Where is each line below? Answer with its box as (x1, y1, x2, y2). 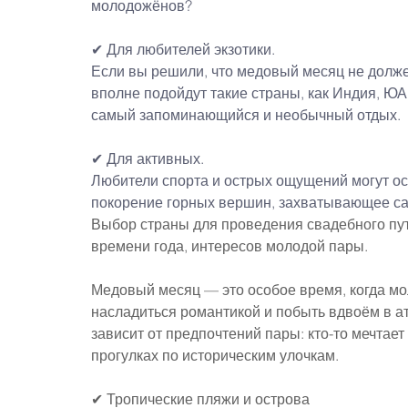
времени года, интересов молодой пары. (91, 236, 368, 255)
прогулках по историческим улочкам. (91, 345, 339, 364)
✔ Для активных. (91, 148, 204, 168)
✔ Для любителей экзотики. (91, 39, 275, 58)
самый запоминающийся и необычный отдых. (91, 105, 401, 124)
